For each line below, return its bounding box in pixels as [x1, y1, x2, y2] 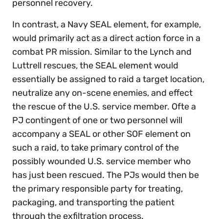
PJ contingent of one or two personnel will [12, 114, 182, 126]
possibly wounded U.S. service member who [12, 155, 191, 167]
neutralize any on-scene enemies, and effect [12, 87, 193, 98]
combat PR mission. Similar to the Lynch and [12, 46, 192, 57]
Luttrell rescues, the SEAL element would [12, 60, 178, 71]
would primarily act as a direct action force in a [12, 32, 200, 44]
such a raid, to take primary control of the [12, 142, 179, 153]
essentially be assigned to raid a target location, [12, 73, 204, 85]
